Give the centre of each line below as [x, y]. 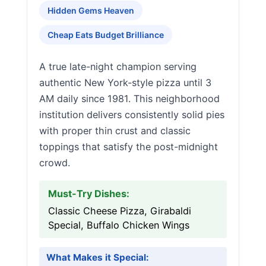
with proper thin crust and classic [115, 131]
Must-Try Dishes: [89, 194]
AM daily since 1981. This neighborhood [129, 99]
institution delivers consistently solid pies [132, 115]
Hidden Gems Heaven [91, 10]
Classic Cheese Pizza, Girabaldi [120, 211]
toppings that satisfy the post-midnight [129, 147]
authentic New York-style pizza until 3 [125, 83]
